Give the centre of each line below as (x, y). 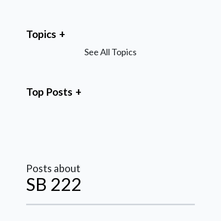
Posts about (53, 168)
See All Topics (110, 52)
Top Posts (49, 92)
